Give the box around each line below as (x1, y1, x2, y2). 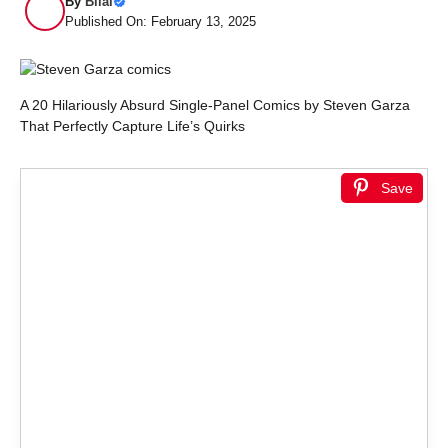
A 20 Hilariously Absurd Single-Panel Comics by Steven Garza (20, 97, 410, 113)
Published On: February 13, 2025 (65, 14, 256, 29)
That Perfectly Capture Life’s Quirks (20, 118, 245, 134)
